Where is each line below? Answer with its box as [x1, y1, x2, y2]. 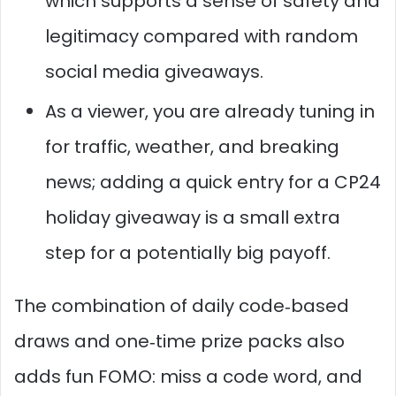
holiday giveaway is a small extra [45, 204, 340, 230]
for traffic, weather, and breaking [45, 133, 339, 159]
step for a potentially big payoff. [45, 240, 331, 265]
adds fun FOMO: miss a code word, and [14, 363, 362, 389]
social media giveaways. [45, 58, 263, 84]
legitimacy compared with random [45, 23, 358, 49]
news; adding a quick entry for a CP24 [45, 169, 381, 194]
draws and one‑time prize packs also [14, 328, 345, 354]
